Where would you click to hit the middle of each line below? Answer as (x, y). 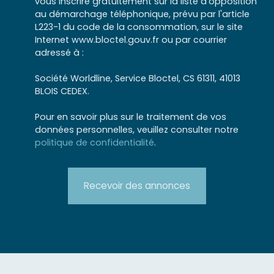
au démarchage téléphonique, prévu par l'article (142, 14)
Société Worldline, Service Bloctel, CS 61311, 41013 (138, 78)
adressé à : (59, 52)
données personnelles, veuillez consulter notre (137, 129)
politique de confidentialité (94, 142)
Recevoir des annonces (137, 185)
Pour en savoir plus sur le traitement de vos (131, 117)
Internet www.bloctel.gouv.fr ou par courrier (131, 39)
